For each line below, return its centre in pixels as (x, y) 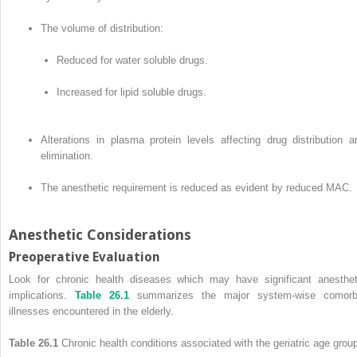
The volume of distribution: (102, 29)
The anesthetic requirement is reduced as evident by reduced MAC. (196, 188)
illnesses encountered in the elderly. (91, 311)
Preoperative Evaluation (84, 257)
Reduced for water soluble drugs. (132, 61)
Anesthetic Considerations (100, 235)
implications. (42, 295)
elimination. (67, 156)
